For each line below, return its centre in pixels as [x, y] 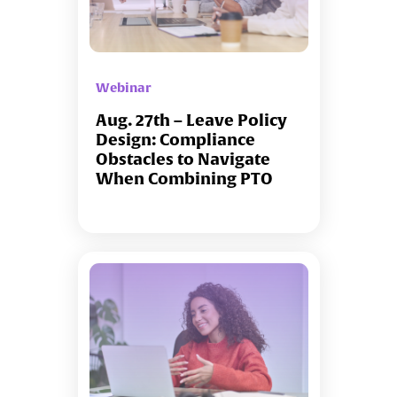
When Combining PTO [184, 179]
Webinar [123, 88]
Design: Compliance [175, 140]
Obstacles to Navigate [183, 160]
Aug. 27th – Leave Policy [191, 121]
